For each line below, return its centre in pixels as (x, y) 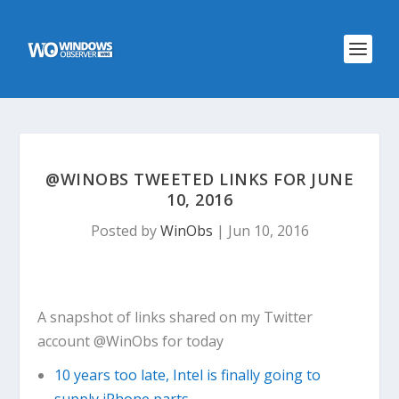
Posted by (125, 231)
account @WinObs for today (131, 341)
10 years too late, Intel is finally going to (187, 375)
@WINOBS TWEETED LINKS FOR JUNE (199, 179)
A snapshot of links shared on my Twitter (175, 317)
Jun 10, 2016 (268, 231)
